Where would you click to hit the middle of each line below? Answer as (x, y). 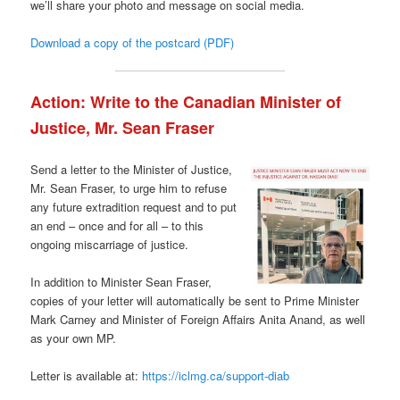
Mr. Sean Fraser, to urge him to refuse (129, 188)
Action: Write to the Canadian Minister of (186, 101)
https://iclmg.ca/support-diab (216, 376)
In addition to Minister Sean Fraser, (121, 282)
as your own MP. (74, 338)
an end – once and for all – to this (117, 226)
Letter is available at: (87, 376)
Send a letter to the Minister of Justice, (132, 170)
